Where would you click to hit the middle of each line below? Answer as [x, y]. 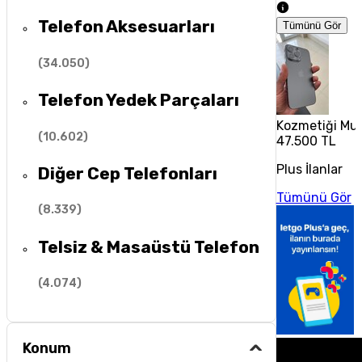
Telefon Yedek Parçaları [139, 100]
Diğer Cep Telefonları [128, 173]
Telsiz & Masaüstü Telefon [149, 246]
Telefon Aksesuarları [127, 27]
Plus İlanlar [309, 169]
